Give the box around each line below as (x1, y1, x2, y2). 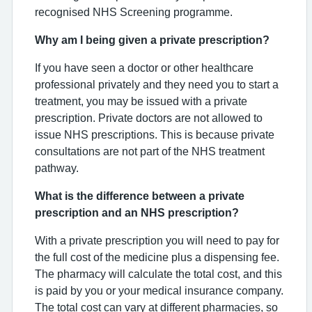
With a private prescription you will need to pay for (35, 235, 279, 246)
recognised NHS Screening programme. (35, 6, 233, 17)
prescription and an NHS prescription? (35, 207, 239, 218)
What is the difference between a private (35, 190, 244, 201)
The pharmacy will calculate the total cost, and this (35, 268, 282, 279)
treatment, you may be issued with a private (35, 95, 247, 107)
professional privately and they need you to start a (35, 79, 279, 90)
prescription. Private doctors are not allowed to (35, 112, 263, 123)
